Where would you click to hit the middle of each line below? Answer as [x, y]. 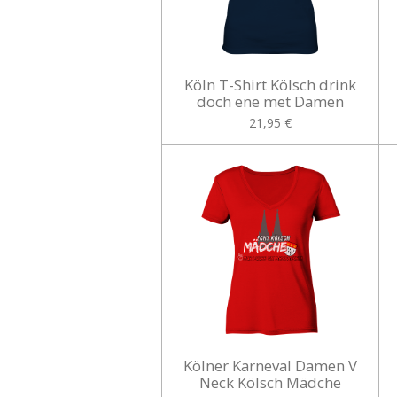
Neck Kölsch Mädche [270, 382]
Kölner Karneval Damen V [270, 366]
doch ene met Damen [270, 102]
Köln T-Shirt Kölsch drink [270, 85]
